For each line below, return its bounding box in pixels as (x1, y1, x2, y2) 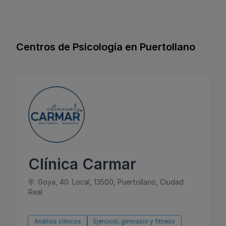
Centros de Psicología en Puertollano (16, 41, 195, 53)
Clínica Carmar (28, 155, 136, 173)
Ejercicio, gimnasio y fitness (93, 217, 175, 225)
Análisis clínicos (34, 217, 81, 225)
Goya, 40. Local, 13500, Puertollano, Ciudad (35, 178, 184, 186)
